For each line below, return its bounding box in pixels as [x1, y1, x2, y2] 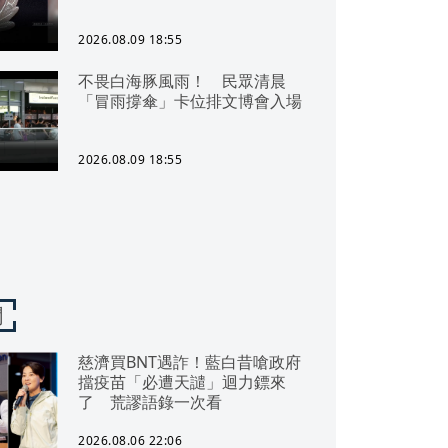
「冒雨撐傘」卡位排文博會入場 [78, 90, 302, 112]
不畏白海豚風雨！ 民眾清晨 [78, 70, 286, 92]
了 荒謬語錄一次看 [78, 391, 222, 413]
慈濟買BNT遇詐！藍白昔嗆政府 [78, 351, 301, 373]
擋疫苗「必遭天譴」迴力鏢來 [78, 371, 286, 393]
